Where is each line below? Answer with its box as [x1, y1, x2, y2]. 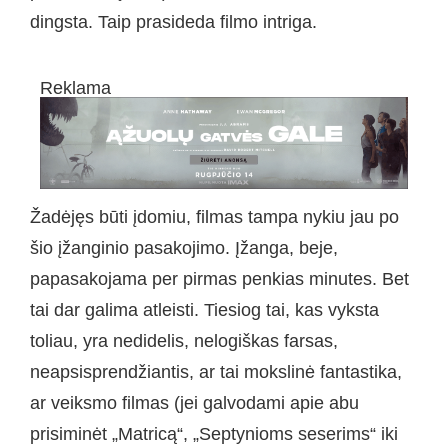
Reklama [40, 78, 111, 99]
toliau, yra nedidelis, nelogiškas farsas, [30, 331, 338, 352]
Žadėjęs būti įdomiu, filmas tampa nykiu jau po [30, 207, 399, 228]
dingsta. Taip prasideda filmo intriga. [30, 11, 317, 32]
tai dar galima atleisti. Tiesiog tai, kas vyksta [30, 300, 379, 321]
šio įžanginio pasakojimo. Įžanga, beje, [30, 238, 338, 259]
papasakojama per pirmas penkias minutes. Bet [30, 269, 409, 290]
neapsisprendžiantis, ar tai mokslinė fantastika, [30, 362, 402, 383]
